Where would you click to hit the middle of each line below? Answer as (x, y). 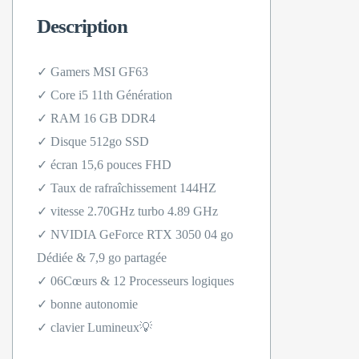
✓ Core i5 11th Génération (105, 95)
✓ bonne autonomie (87, 304)
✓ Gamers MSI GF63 (93, 72)
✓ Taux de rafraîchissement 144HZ (127, 188)
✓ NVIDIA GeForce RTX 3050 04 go (135, 234)
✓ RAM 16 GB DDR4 (96, 118)
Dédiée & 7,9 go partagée (102, 258)
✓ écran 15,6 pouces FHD (104, 165)
